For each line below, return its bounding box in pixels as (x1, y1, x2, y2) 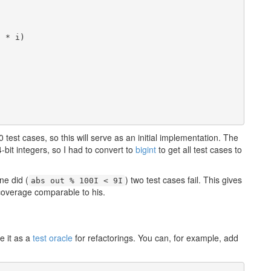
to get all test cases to (156, 143, 242, 155)
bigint (135, 143, 156, 155)
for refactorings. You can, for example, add (73, 232, 238, 244)
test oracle (33, 232, 73, 244)
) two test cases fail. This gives (125, 174, 242, 186)
